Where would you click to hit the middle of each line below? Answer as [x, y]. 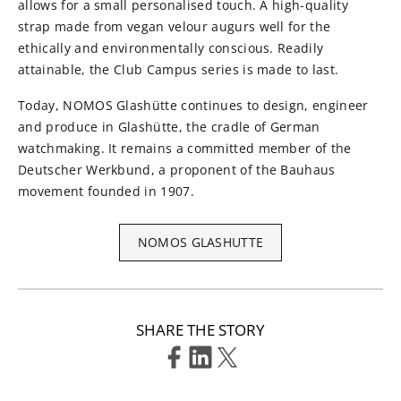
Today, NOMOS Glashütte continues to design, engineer [193, 106]
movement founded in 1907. [108, 192]
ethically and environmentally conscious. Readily [171, 48]
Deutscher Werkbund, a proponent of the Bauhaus [177, 170]
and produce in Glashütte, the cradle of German [169, 127]
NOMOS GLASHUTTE [200, 243]
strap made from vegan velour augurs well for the [175, 27]
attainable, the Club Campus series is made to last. [180, 70]
